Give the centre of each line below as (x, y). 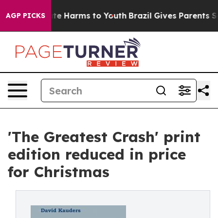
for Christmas (59, 172)
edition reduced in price (97, 154)
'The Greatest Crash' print (104, 137)
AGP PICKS (26, 16)
